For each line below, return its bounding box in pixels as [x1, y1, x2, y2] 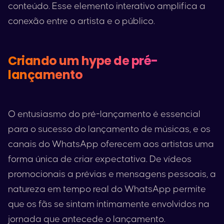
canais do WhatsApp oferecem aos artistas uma [8, 139, 214, 149]
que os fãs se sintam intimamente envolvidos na [8, 199, 209, 209]
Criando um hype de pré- [8, 52, 158, 69]
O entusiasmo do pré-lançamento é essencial [8, 109, 200, 119]
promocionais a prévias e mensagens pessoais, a [8, 169, 216, 179]
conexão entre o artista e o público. [8, 16, 155, 26]
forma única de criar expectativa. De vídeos [8, 154, 191, 164]
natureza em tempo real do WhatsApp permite [8, 184, 206, 194]
